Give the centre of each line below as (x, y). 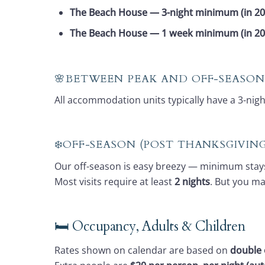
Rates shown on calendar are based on (142, 251)
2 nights (192, 182)
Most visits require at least (114, 182)
